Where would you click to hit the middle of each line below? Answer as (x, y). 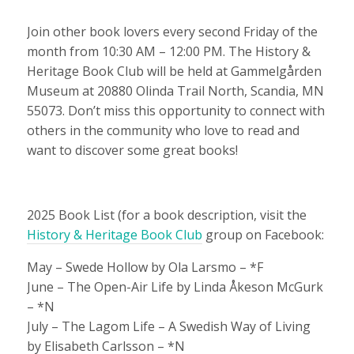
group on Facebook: (263, 234)
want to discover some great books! (132, 150)
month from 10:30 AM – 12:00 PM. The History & (168, 51)
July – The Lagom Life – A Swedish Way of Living (168, 326)
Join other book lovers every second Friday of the (172, 31)
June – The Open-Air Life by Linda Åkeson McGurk (175, 286)
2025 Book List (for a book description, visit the (166, 215)
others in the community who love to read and (163, 130)
